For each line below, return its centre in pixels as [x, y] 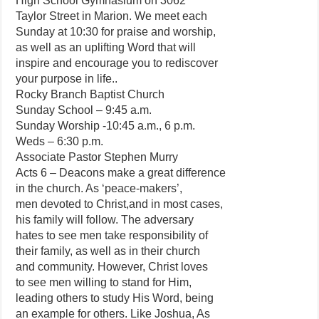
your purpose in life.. [67, 79]
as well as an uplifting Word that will [106, 47]
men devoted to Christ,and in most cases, [120, 204]
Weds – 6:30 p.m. [60, 141]
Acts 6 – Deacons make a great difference [121, 173]
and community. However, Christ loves [112, 267]
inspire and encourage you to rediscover [117, 63]
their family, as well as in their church [108, 251]
